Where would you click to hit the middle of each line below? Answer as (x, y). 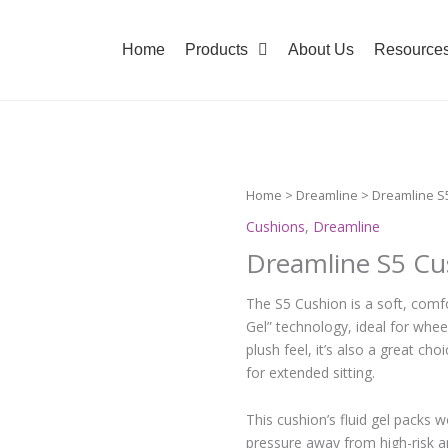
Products (216, 49)
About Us (320, 49)
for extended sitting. (310, 372)
